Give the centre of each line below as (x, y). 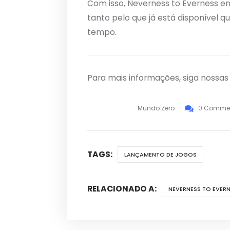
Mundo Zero (156, 108)
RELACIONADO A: (122, 189)
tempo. (102, 32)
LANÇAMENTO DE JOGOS (161, 155)
